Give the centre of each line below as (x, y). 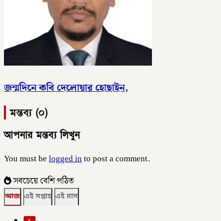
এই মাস (67, 197)
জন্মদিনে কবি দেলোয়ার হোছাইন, (66, 88)
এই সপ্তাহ (38, 197)
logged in (65, 159)
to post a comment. (116, 159)
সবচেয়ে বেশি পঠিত (43, 181)
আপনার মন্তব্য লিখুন (42, 135)
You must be (26, 159)
